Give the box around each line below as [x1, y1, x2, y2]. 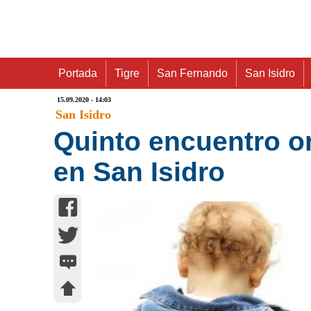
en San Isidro [53, 157, 225, 187]
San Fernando [157, 67, 228, 79]
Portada [58, 67, 97, 79]
